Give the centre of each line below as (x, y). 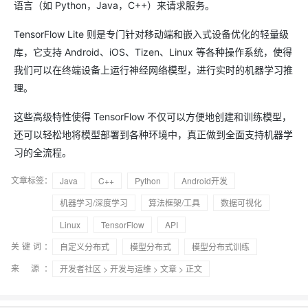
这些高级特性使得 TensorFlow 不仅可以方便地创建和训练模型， (153, 117)
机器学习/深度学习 (94, 202)
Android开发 (205, 180)
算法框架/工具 (174, 202)
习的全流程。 (43, 152)
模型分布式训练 (221, 246)
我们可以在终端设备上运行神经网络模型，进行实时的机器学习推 (153, 70)
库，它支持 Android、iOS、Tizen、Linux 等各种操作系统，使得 (153, 52)
